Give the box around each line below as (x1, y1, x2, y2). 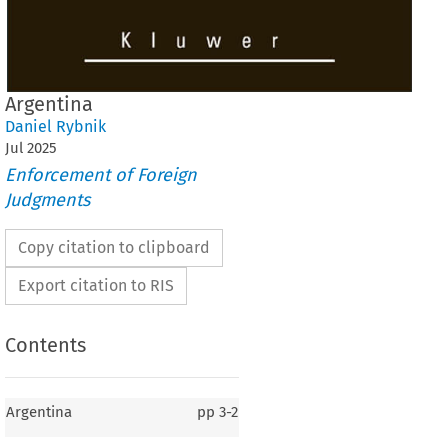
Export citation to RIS (17, 276, 174, 296)
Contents (4, 333, 86, 358)
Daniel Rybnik (4, 116, 106, 136)
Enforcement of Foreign (4, 164, 197, 187)
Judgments (4, 189, 90, 212)
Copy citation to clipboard (17, 238, 210, 258)
